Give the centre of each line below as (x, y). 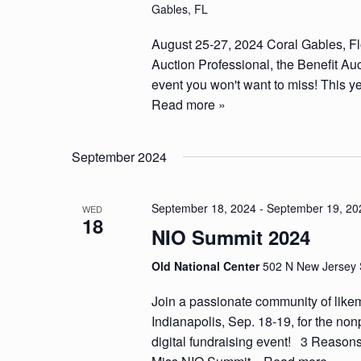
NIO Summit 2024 (231, 237)
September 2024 (119, 157)
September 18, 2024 (204, 208)
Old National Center (207, 266)
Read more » (189, 104)
